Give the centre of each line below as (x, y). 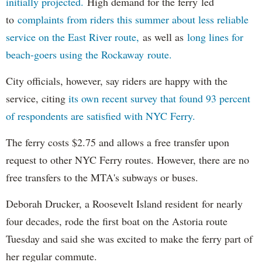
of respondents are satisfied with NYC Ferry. (101, 116)
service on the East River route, (73, 37)
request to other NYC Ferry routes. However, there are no (127, 160)
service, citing (37, 99)
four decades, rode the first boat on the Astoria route (117, 221)
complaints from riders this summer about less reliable (133, 20)
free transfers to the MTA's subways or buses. (102, 177)
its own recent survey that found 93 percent (159, 99)
